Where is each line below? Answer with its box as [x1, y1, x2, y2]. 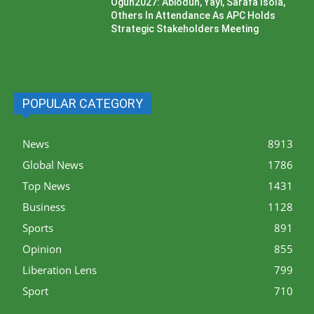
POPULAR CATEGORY [22, 95, 143, 111]
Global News [22, 157, 83, 172]
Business [22, 199, 65, 214]
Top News [22, 178, 70, 193]
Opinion [22, 241, 62, 256]
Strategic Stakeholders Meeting [111, 23, 259, 35]
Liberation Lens [22, 262, 97, 277]
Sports [22, 220, 53, 235]
